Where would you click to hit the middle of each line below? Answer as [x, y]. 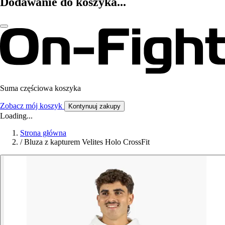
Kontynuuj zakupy [94, 106]
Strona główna [43, 133]
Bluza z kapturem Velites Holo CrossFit [87, 142]
